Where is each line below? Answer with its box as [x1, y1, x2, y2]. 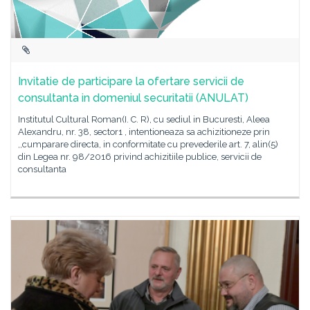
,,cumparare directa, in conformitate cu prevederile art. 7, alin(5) [18, 139, 278, 149]
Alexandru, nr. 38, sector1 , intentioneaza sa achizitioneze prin [18, 127, 270, 137]
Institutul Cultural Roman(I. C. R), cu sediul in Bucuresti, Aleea [18, 114, 270, 125]
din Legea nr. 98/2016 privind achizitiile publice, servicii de [18, 152, 262, 162]
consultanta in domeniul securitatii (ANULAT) [18, 91, 248, 104]
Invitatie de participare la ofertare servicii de [18, 75, 244, 88]
